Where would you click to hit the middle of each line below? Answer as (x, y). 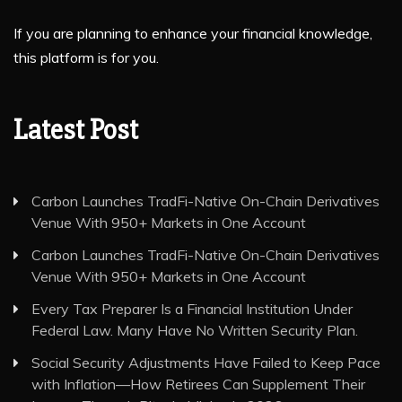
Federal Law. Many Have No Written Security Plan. (195, 330)
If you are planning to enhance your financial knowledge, (193, 33)
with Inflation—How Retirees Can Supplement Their (198, 384)
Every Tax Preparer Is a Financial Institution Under (192, 308)
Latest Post (76, 129)
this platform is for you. (86, 57)
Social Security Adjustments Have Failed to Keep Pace (206, 362)
